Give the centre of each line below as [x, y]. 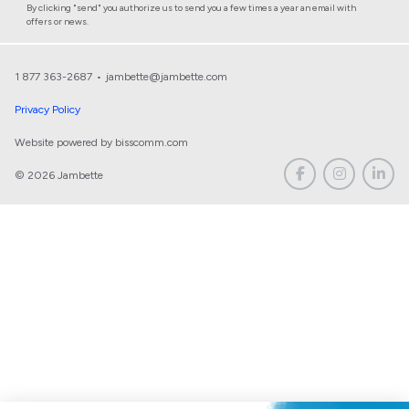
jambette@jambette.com [167, 76]
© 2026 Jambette [59, 175]
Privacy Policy [47, 109]
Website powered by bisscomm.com [101, 142]
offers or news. [58, 21]
